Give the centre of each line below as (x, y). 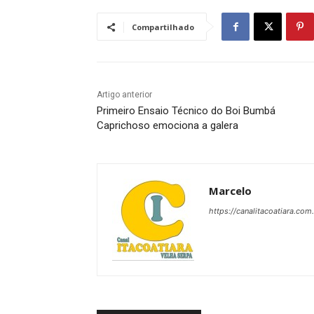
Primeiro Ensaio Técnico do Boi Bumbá (186, 111)
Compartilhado (163, 27)
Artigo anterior (124, 95)
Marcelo (230, 191)
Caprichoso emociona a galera (168, 126)
